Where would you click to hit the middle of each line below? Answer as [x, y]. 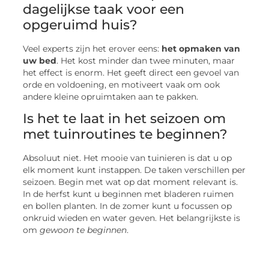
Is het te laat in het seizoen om [125, 119]
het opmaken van [201, 48]
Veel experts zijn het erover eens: [92, 48]
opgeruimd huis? [80, 25]
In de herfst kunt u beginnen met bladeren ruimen [128, 194]
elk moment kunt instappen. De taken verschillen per [134, 170]
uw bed [40, 60]
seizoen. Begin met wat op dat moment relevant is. [131, 182]
